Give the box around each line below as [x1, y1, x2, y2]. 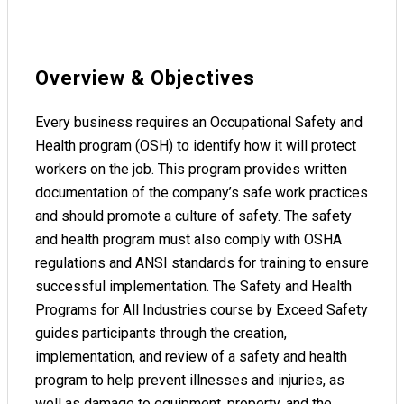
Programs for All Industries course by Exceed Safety [35, 301, 368, 319]
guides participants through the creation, [35, 325, 287, 343]
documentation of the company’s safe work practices [35, 184, 368, 202]
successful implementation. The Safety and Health [35, 278, 352, 296]
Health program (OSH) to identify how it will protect [35, 137, 356, 155]
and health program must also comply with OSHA [35, 231, 342, 249]
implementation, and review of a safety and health [35, 348, 347, 366]
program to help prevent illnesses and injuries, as [35, 372, 344, 390]
